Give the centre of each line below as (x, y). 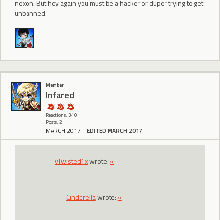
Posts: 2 (54, 122)
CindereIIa (81, 197)
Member (55, 85)
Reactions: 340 (61, 115)
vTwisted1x (72, 161)
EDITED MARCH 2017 (115, 131)
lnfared (60, 95)
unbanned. (31, 13)
